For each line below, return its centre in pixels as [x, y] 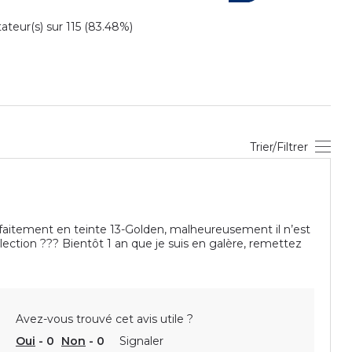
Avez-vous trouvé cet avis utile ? [104, 319]
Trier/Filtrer [279, 147]
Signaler [141, 341]
